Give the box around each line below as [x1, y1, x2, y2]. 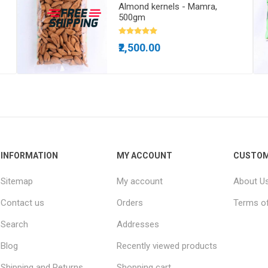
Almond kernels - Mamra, [118, 1, 218, 13]
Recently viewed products [117, 240, 218, 252]
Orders [117, 197, 144, 209]
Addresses [117, 219, 160, 230]
